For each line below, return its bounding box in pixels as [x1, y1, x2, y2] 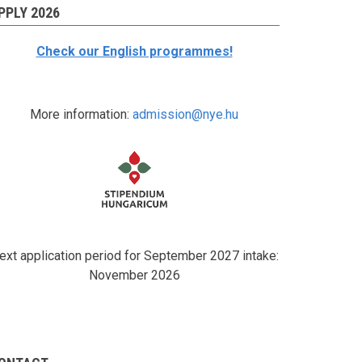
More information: [30, 106, 133, 122]
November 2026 [88, 267, 180, 283]
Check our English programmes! [36, 43, 233, 59]
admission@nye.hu [133, 106, 238, 122]
